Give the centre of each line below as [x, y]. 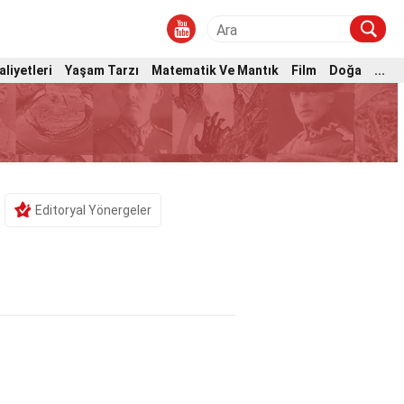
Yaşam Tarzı [102, 70]
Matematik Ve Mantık [215, 70]
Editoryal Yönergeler [93, 210]
